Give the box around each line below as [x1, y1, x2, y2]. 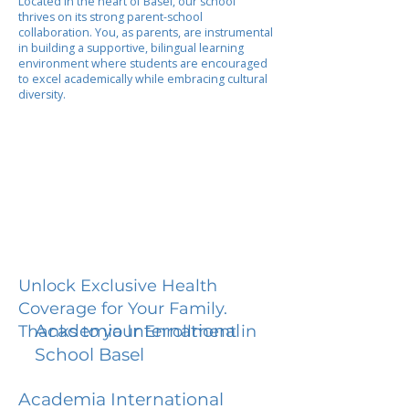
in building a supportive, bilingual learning [18, 40, 244, 56]
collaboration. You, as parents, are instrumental [18, 25, 273, 40]
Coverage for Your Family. [18, 298, 227, 319]
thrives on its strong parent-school [18, 9, 203, 25]
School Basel [35, 343, 144, 365]
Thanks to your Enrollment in [18, 320, 257, 341]
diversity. [18, 87, 66, 102]
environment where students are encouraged [18, 56, 267, 71]
